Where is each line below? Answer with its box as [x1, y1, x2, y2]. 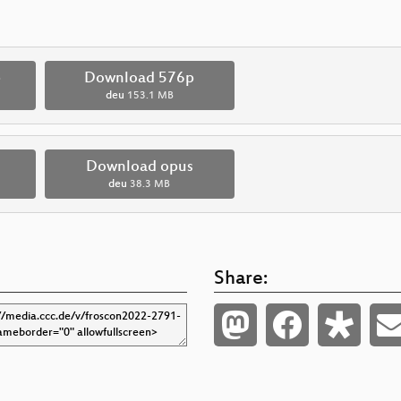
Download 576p [84, 69, 195, 88]
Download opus [85, 158, 193, 176]
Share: [214, 268, 268, 291]
